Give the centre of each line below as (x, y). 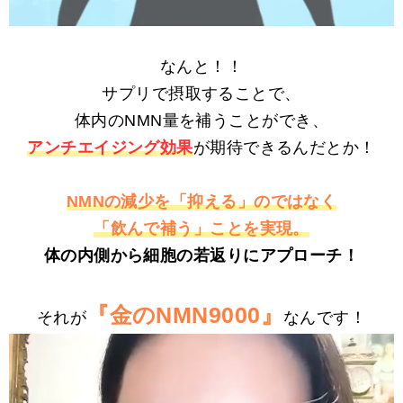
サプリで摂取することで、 (201, 94)
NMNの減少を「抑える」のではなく (201, 202)
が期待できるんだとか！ (284, 148)
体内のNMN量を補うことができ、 (201, 121)
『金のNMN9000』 (185, 315)
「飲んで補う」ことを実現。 (201, 229)
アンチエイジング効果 (110, 148)
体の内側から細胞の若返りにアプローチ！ (201, 256)
